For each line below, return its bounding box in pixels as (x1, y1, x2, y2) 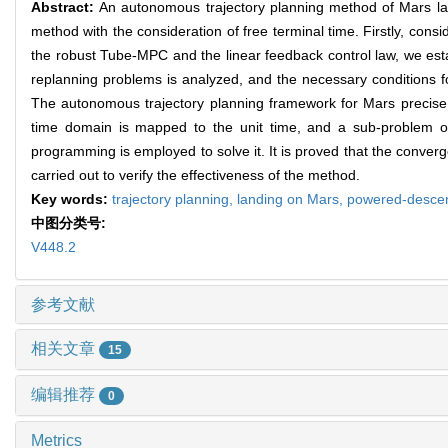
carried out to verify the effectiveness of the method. (31, 167, 360, 184)
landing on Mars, (237, 191, 347, 208)
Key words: (31, 191, 112, 208)
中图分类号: (31, 215, 110, 232)
